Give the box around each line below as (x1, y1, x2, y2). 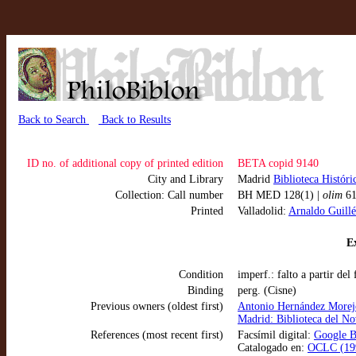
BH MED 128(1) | (238, 189, 323, 201)
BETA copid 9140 (238, 157, 319, 169)
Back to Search (18, 114, 89, 126)
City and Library (148, 173, 223, 185)
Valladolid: (238, 205, 288, 217)
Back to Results (99, 114, 171, 126)
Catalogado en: (238, 342, 308, 354)
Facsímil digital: (238, 329, 314, 341)
